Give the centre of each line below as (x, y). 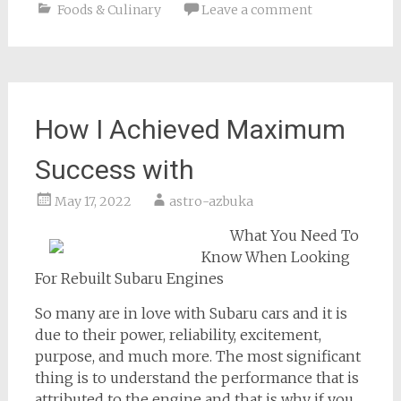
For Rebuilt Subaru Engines (129, 279)
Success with (114, 170)
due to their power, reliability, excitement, (178, 335)
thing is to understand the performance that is (196, 378)
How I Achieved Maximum (190, 130)
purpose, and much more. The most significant (197, 357)
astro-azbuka (211, 202)
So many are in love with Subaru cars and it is (191, 314)
